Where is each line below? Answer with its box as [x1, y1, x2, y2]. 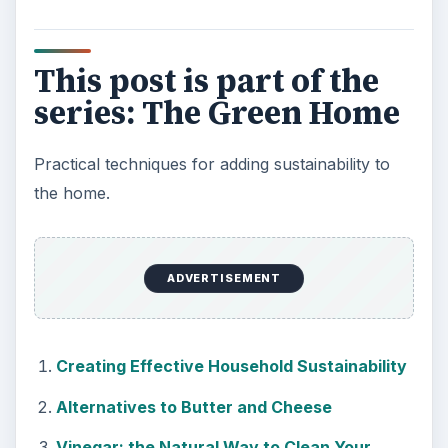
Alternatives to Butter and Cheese [55, 396, 332, 417]
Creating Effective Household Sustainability [55, 356, 407, 377]
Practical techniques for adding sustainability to [33, 153, 390, 174]
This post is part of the [33, 58, 379, 103]
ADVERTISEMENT [166, 271, 282, 286]
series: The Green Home [33, 90, 400, 135]
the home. [33, 182, 110, 203]
